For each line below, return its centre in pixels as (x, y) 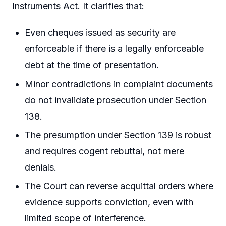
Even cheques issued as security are (100, 33)
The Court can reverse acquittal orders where (119, 186)
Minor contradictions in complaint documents (119, 84)
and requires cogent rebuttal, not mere (105, 151)
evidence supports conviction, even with (109, 202)
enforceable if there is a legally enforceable (115, 49)
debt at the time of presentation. (92, 65)
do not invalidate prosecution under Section (116, 100)
